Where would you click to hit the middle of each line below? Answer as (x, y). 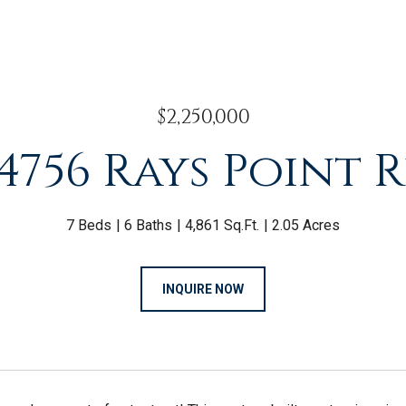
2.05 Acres (306, 225)
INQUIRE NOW (203, 289)
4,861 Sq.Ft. (222, 225)
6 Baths (148, 225)
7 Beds (89, 225)
